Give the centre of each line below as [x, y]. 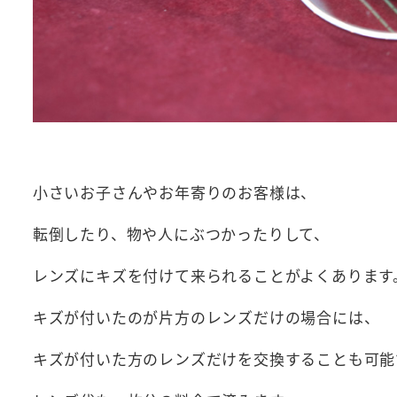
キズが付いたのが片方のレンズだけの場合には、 [206, 317]
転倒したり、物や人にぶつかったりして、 [181, 234]
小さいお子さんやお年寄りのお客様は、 [175, 192]
